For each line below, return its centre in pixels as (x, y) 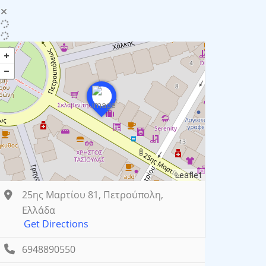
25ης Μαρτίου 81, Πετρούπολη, (93, 195)
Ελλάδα (39, 210)
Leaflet (189, 175)
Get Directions (56, 224)
